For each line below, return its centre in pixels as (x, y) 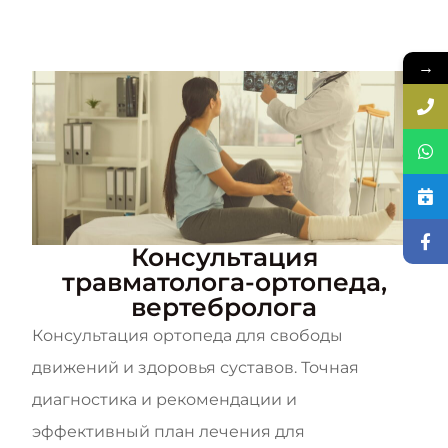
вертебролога (224, 307)
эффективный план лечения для (168, 432)
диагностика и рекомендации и (164, 400)
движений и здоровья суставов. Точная (195, 368)
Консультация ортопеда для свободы (187, 336)
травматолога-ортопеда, (224, 282)
